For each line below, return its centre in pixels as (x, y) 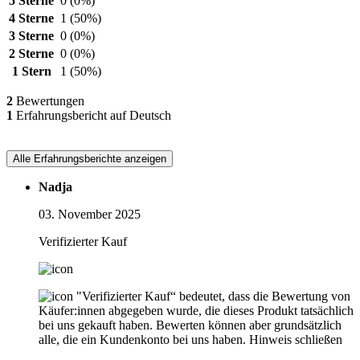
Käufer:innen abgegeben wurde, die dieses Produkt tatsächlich (196, 311)
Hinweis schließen (296, 340)
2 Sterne (31, 54)
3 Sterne (31, 36)
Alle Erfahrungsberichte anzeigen (90, 159)
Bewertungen (49, 101)
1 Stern (31, 72)
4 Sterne (31, 18)
